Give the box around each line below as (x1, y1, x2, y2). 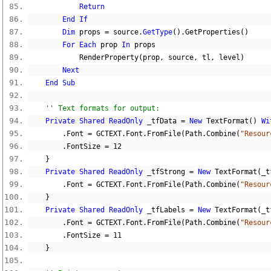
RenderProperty (28, 53, 139, 62)
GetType (143, 28, 172, 36)
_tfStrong (143, 168, 189, 176)
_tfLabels (143, 206, 189, 214)
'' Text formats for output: (45, 104, 160, 113)
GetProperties (185, 28, 240, 36)
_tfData (143, 117, 181, 125)
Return (79, 2, 105, 11)
